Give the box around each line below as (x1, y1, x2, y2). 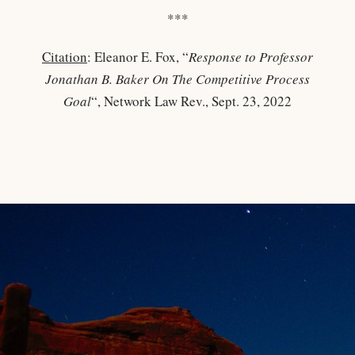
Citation (42, 48, 87, 66)
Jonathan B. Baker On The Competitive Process (45, 70, 310, 88)
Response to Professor (189, 48, 313, 66)
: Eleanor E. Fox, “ (87, 48, 189, 66)
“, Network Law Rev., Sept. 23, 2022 (91, 92, 292, 110)
